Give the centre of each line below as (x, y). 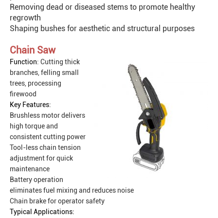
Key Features (29, 105)
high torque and (34, 126)
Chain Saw (33, 50)
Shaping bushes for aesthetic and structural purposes (102, 29)
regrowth (25, 18)
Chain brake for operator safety (57, 201)
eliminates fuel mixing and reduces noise (72, 191)
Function (23, 62)
